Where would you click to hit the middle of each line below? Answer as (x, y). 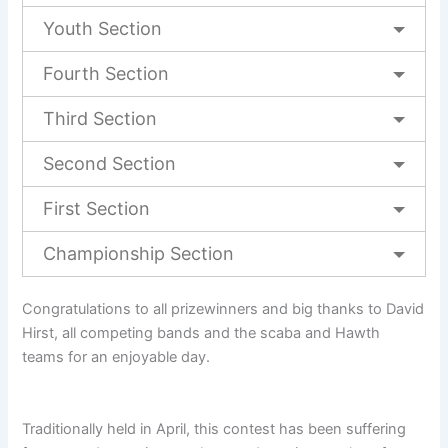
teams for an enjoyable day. (116, 357)
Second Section (110, 164)
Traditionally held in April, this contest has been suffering (214, 429)
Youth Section (103, 29)
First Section (97, 209)
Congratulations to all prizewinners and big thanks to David (223, 309)
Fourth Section (106, 74)
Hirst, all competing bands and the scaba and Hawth (201, 333)
